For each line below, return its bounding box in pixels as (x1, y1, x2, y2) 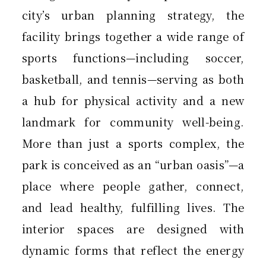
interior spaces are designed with (21, 221, 245, 237)
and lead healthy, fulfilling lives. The (21, 199, 245, 216)
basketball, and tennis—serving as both (21, 71, 245, 87)
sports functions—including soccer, (21, 50, 245, 66)
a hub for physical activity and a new (21, 93, 245, 109)
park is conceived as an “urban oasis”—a (21, 157, 245, 173)
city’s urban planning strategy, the (21, 7, 245, 23)
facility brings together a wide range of (21, 28, 245, 45)
